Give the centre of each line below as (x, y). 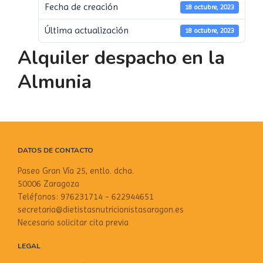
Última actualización (87, 31)
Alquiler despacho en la (121, 58)
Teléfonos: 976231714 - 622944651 (86, 196)
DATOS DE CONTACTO (55, 150)
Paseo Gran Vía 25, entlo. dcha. (76, 171)
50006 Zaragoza (48, 183)
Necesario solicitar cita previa (73, 222)
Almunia (55, 82)
